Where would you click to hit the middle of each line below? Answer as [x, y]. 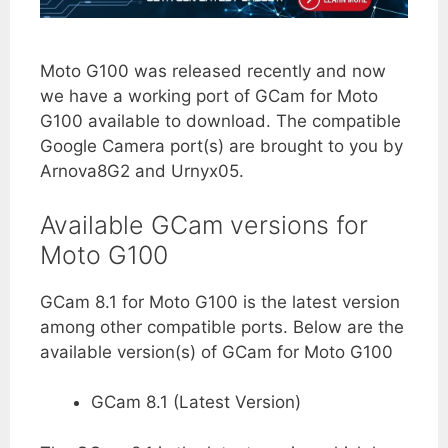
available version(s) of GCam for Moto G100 [216, 351]
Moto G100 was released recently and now [213, 71]
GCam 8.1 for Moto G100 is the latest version [220, 301]
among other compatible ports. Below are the [222, 326]
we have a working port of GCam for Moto [209, 96]
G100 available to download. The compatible [220, 121]
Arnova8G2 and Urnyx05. [142, 171]
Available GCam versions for [204, 224]
